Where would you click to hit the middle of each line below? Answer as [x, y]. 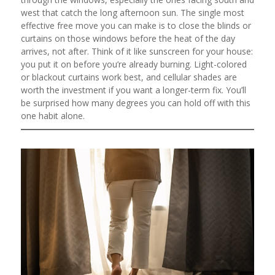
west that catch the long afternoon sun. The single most [132, 12]
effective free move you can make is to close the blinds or [136, 25]
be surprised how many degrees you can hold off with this [135, 103]
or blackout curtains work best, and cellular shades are [129, 77]
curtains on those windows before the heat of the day [128, 38]
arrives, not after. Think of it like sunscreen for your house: [137, 51]
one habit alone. [52, 115]
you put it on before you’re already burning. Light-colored [134, 64]
